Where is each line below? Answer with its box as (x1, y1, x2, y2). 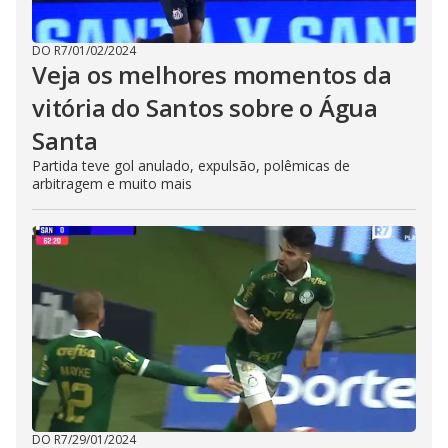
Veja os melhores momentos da (32, 58, 392, 91)
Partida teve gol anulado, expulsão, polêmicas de (32, 156, 350, 175)
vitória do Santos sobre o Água (32, 91, 378, 124)
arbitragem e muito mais (32, 174, 192, 193)
